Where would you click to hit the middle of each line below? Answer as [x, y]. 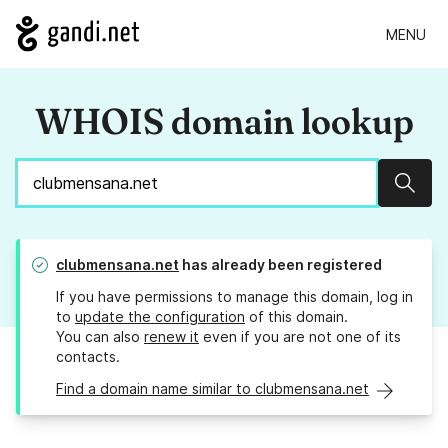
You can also [100, 337]
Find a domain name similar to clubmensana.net [212, 389]
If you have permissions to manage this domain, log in [234, 297]
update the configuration [160, 317]
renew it [171, 337]
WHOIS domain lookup [224, 121]
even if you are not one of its [300, 337]
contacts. [88, 357]
